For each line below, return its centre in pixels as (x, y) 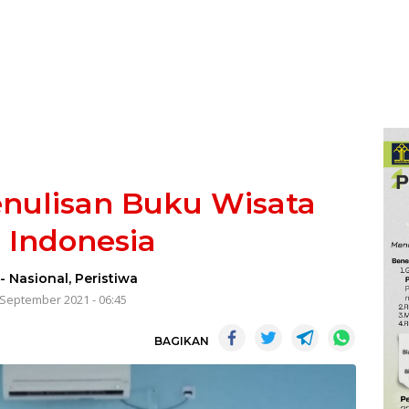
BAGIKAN (182, 341)
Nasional (39, 278)
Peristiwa (107, 278)
